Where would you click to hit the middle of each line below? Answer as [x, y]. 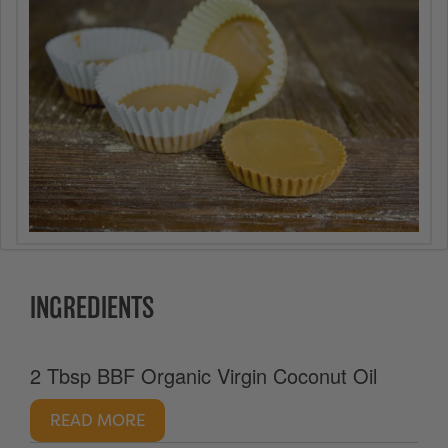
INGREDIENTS [92, 308]
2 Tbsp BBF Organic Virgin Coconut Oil [203, 376]
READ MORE [97, 421]
